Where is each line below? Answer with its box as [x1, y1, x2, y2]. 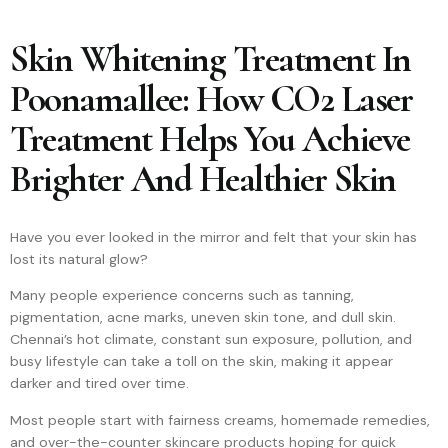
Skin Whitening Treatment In [10, 37, 411, 82]
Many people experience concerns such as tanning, [10, 286, 354, 305]
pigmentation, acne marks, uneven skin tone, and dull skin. [10, 308, 396, 327]
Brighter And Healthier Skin [10, 157, 396, 202]
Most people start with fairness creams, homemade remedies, [10, 410, 430, 429]
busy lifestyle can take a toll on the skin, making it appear [10, 352, 393, 371]
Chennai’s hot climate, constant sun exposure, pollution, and [10, 330, 412, 349]
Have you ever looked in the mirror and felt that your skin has [10, 228, 417, 246]
